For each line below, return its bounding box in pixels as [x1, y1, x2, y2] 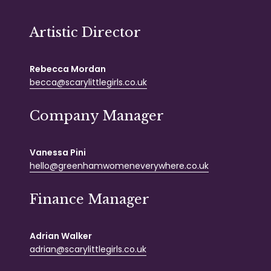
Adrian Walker [30, 230, 92, 243]
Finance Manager [30, 191, 149, 208]
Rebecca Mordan [30, 63, 106, 76]
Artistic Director [30, 24, 141, 41]
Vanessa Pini [30, 146, 86, 159]
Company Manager [30, 108, 164, 125]
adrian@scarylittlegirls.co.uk [30, 243, 146, 256]
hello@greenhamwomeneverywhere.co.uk [30, 160, 209, 172]
